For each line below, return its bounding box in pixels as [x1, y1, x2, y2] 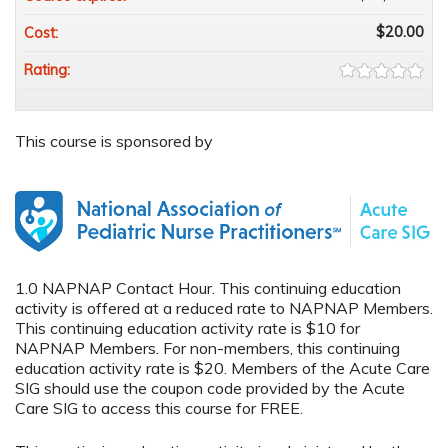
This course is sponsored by [15, 131, 213, 152]
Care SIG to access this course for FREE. [15, 398, 307, 419]
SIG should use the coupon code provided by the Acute [15, 378, 405, 399]
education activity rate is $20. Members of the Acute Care [15, 358, 430, 379]
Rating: [24, 61, 74, 80]
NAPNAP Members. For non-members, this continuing [15, 338, 400, 359]
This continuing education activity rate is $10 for [15, 318, 360, 339]
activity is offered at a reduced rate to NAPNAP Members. [15, 298, 433, 319]
